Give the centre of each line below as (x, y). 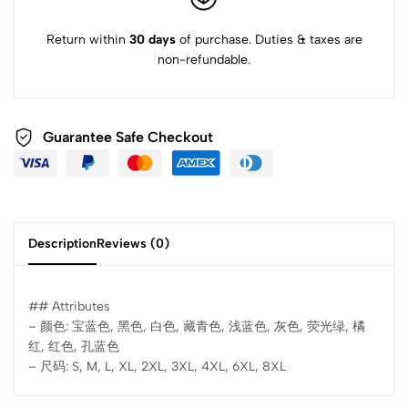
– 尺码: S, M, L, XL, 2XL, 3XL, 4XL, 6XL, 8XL (157, 366)
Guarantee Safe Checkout (128, 138)
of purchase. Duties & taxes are (269, 39)
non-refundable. (204, 59)
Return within (87, 39)
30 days (152, 39)
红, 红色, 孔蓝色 (74, 346)
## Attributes (69, 306)
